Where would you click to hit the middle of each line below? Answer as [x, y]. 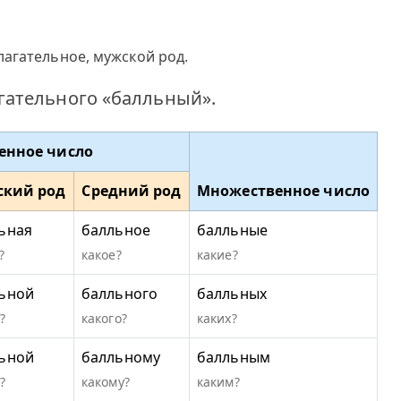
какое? [102, 255]
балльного [119, 294]
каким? [218, 382]
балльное [116, 230]
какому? [106, 382]
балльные [232, 230]
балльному [121, 357]
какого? [104, 318]
